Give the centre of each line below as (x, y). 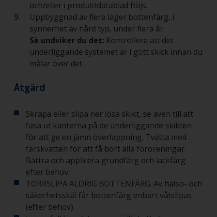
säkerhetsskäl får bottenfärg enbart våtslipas (109, 195)
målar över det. (57, 64)
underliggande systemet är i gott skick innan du (116, 52)
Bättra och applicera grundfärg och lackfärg (106, 161)
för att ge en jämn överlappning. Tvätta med (106, 137)
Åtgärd (30, 88)
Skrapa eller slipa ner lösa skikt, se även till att (109, 114)
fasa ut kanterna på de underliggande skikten (109, 126)
